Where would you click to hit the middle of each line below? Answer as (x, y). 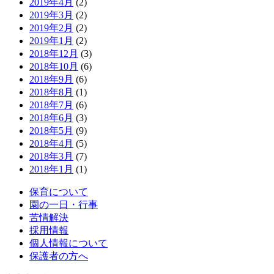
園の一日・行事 (64, 205)
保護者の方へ (59, 256)
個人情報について (68, 243)
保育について (59, 192)
